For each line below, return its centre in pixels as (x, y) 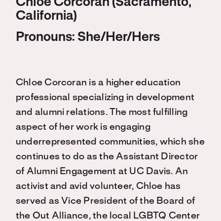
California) (46, 17)
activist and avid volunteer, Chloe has (98, 187)
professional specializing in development (105, 98)
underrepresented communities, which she (110, 142)
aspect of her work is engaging (83, 128)
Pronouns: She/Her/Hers (88, 38)
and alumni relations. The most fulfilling (102, 113)
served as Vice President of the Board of (106, 202)
